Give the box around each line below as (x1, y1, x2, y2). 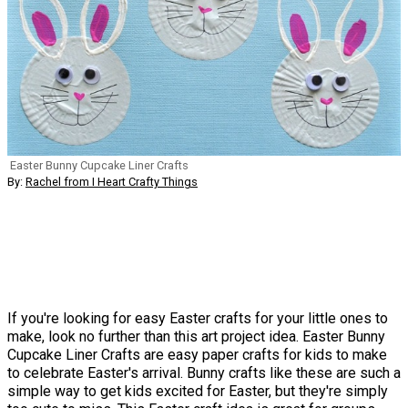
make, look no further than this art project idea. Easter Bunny (7, 327, 385, 345)
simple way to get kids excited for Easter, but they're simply (7, 382, 388, 400)
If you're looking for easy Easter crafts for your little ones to (7, 309, 388, 327)
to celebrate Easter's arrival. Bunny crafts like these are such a (7, 363, 401, 382)
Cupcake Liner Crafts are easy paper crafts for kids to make (7, 345, 387, 363)
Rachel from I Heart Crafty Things (25, 174, 198, 189)
